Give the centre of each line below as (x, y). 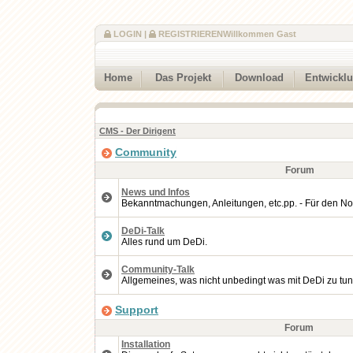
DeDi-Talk (143, 231)
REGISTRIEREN (191, 34)
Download (259, 78)
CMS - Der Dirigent (137, 131)
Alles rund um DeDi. (164, 242)
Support (137, 310)
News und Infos (156, 192)
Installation (146, 344)
